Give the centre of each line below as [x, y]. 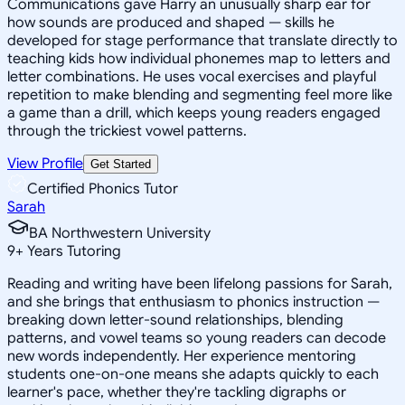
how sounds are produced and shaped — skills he [171, 22]
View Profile [45, 163]
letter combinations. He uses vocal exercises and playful [192, 76]
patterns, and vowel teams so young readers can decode [197, 338]
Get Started [121, 164]
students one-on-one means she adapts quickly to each [193, 374]
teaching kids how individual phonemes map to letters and [199, 58]
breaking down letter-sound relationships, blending [175, 320]
